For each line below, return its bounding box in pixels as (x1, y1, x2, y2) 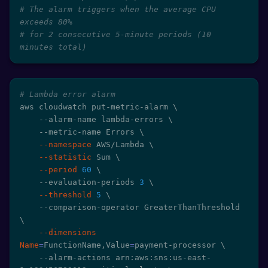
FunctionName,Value (44, 240, 130, 249)
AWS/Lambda (92, 140, 149, 149)
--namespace (39, 140, 92, 149)
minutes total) (20, 42, 87, 51)
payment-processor (135, 240, 221, 249)
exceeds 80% (20, 17, 72, 26)
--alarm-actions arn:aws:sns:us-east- (20, 253, 39, 262)
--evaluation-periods (39, 178, 139, 187)
